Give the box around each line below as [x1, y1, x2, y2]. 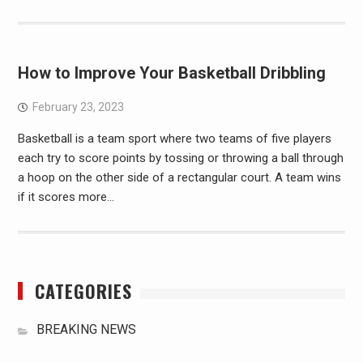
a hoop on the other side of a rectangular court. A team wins [17, 170, 341, 185]
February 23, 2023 [32, 100, 124, 113]
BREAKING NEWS [36, 322, 136, 337]
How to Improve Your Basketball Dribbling [17, 63, 326, 83]
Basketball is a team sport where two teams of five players [17, 131, 331, 146]
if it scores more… [17, 190, 114, 204]
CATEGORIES [34, 278, 132, 304]
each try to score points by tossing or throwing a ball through [17, 151, 344, 165]
